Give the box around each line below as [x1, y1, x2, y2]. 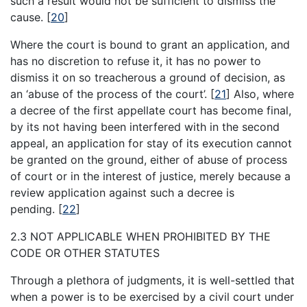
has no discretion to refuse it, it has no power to [10, 53, 261, 68]
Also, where [230, 86, 294, 101]
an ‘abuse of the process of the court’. [10, 86, 210, 101]
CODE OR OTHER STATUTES [10, 245, 160, 260]
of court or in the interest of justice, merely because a [10, 169, 291, 183]
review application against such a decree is [10, 185, 234, 199]
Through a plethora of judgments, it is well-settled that [10, 273, 295, 287]
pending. [10, 201, 58, 216]
